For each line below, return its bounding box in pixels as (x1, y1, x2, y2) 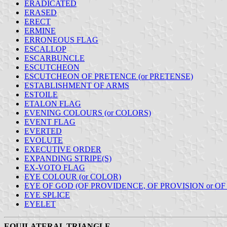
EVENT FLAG (24, 117, 75, 126)
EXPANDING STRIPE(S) (24, 154, 111, 163)
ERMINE (24, 26, 56, 35)
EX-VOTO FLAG (24, 163, 85, 172)
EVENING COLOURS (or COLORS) (24, 108, 151, 117)
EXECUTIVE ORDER (24, 144, 101, 154)
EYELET (24, 199, 56, 208)
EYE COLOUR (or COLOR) (24, 172, 121, 181)
